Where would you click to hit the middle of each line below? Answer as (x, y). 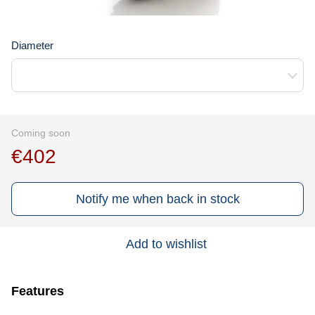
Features (38, 291)
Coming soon (41, 133)
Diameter (32, 45)
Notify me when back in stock (157, 199)
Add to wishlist (166, 244)
